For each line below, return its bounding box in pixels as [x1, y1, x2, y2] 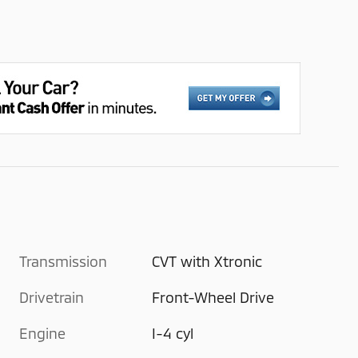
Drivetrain [19, 288, 84, 306]
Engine [19, 324, 66, 342]
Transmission [19, 252, 107, 270]
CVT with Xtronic [152, 252, 263, 270]
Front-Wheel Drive [152, 288, 276, 306]
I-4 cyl [152, 324, 194, 342]
